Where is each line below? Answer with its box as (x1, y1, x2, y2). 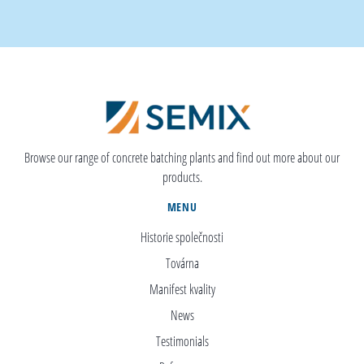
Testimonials (155, 331, 209, 350)
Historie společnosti (141, 227, 223, 246)
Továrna (165, 253, 199, 272)
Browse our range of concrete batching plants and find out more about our (24, 148, 340, 167)
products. (162, 167, 202, 186)
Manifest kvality (149, 279, 215, 298)
